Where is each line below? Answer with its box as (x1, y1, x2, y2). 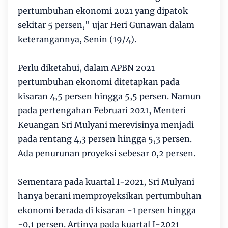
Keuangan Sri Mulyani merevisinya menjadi (18, 120, 194, 130)
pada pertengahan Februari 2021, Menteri (18, 105, 186, 116)
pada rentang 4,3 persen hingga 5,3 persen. (18, 134, 192, 144)
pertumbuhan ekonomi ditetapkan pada (18, 77, 180, 87)
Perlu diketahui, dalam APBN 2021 (18, 63, 155, 73)
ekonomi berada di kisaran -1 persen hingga (18, 205, 196, 215)
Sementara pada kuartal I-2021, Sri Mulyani (18, 177, 194, 187)
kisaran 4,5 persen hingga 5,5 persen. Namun (18, 91, 201, 101)
